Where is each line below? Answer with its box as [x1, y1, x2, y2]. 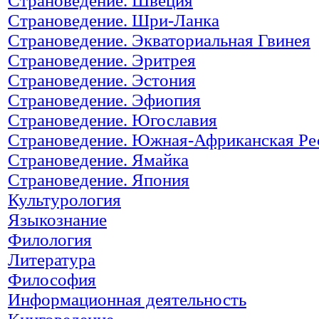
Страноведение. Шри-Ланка [8, 10, 219, 30]
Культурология [8, 189, 121, 209]
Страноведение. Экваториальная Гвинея [8, 30, 310, 50]
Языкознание [8, 209, 107, 229]
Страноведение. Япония [8, 169, 189, 189]
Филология [8, 229, 92, 249]
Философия [8, 269, 96, 289]
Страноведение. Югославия [8, 110, 217, 130]
